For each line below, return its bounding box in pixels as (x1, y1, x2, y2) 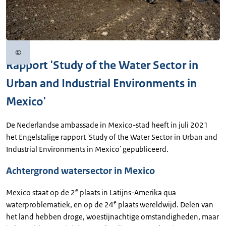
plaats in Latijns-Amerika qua (78, 187, 176, 197)
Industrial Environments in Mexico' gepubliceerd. (6, 144, 168, 154)
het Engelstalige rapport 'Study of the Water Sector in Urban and (6, 132, 217, 142)
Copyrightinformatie (18, 51, 86, 62)
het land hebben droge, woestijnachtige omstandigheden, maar (6, 211, 219, 221)
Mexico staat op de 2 (6, 187, 75, 197)
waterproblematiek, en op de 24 (6, 199, 114, 209)
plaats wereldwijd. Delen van (117, 199, 213, 209)
